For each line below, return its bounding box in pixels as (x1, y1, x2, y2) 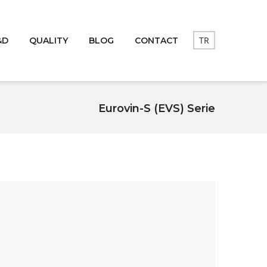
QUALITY (29, 35, 68, 46)
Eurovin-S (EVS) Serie (98, 101, 215, 115)
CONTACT (134, 35, 178, 46)
